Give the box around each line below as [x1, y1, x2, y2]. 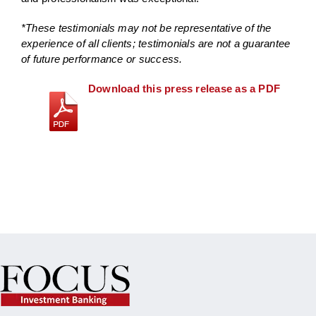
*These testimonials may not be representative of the [20, 22, 272, 35]
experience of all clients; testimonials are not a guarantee [20, 37, 291, 50]
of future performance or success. [20, 53, 183, 66]
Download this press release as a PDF [87, 83, 281, 95]
